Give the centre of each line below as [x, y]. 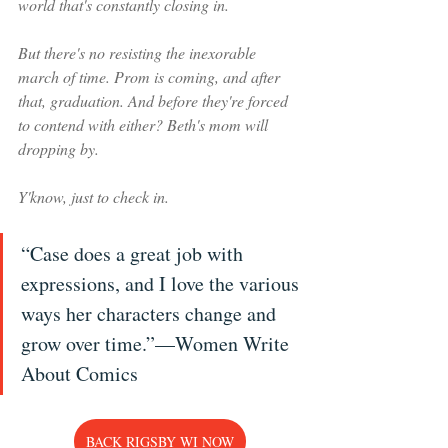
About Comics [79, 373]
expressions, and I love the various [162, 283]
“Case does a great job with [134, 253]
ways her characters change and [151, 313]
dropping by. [58, 148]
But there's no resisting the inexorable [139, 52]
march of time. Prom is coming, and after [151, 76]
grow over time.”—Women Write [157, 343]
